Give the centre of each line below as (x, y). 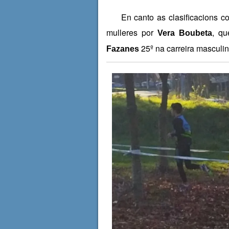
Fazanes (122, 49)
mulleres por (132, 33)
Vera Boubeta (185, 33)
